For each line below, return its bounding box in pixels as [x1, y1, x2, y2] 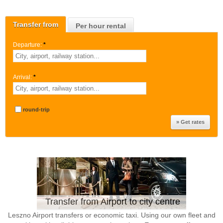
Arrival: [13, 74, 32, 81]
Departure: [13, 41, 42, 48]
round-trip [23, 107, 50, 112]
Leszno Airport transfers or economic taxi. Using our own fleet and [7, 211, 216, 219]
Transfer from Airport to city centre [45, 197, 180, 207]
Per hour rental [76, 22, 126, 30]
